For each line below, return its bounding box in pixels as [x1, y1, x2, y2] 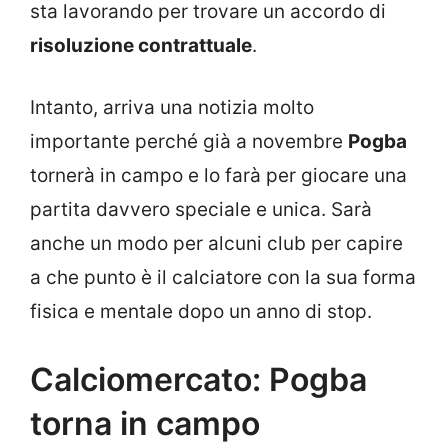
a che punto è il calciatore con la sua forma [30, 266, 416, 290]
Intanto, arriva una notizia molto [30, 96, 314, 120]
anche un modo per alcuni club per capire [30, 232, 403, 256]
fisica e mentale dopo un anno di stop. [30, 300, 372, 324]
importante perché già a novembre [30, 130, 348, 154]
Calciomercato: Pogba [30, 359, 367, 399]
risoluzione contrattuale [30, 33, 252, 57]
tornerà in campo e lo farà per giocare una [30, 164, 407, 188]
